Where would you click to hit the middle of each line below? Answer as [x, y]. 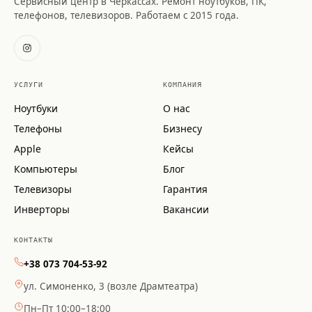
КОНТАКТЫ [33, 240]
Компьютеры [46, 169]
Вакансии [186, 209]
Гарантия [185, 189]
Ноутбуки [36, 108]
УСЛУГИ [29, 85]
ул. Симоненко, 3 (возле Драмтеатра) [111, 286]
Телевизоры [43, 189]
